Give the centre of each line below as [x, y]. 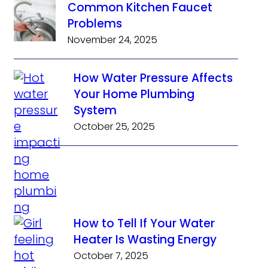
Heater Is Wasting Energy [145, 240]
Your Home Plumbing [134, 95]
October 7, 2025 [111, 256]
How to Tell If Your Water [144, 224]
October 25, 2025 [115, 127]
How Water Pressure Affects [153, 78]
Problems [95, 24]
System [95, 111]
